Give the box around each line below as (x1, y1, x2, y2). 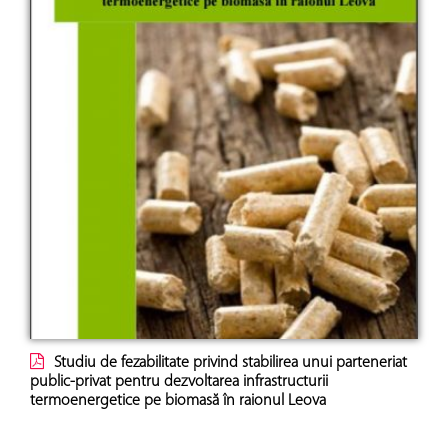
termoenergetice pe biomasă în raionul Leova (30, 393, 326, 410)
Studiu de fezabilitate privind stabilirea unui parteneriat (54, 355, 407, 372)
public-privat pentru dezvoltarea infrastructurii (30, 374, 328, 391)
